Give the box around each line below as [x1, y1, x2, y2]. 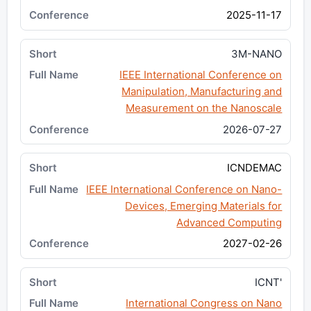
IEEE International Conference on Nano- [86, 182, 283, 196]
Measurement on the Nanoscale [126, 101, 283, 115]
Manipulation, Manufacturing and [121, 85, 283, 99]
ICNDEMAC [227, 161, 283, 175]
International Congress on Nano [126, 296, 283, 310]
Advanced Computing [176, 215, 283, 229]
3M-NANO [231, 47, 283, 60]
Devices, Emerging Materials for [125, 199, 283, 212]
